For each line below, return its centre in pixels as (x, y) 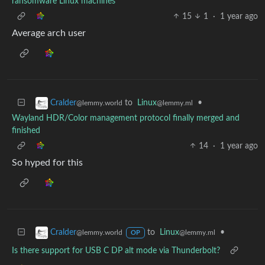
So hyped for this (47, 162)
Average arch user (49, 33)
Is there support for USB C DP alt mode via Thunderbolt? (116, 251)
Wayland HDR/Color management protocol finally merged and (126, 118)
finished (26, 130)
